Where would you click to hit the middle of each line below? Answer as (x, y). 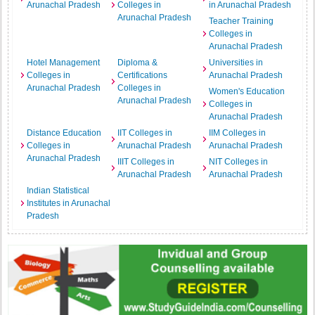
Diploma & (138, 63)
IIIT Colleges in (146, 162)
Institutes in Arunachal (69, 203)
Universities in (236, 63)
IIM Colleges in (237, 133)
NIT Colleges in (238, 162)
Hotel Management (64, 63)
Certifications (143, 75)
